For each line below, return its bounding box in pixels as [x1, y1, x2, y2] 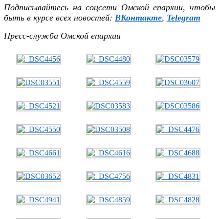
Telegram [167, 12, 200, 22]
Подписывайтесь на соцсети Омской [4, 2, 153, 12]
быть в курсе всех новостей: [4, 12, 115, 22]
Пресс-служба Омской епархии [4, 30, 121, 41]
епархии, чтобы [153, 2, 216, 12]
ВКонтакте [115, 12, 162, 22]
